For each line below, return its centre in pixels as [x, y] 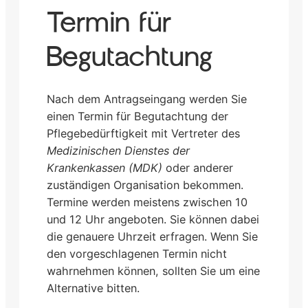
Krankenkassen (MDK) [104, 167]
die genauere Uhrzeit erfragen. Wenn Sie [152, 236]
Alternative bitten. [93, 288]
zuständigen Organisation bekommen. [145, 185]
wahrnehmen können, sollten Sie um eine [153, 271]
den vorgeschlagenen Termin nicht [137, 253]
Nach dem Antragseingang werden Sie [147, 99]
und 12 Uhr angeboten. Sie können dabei [153, 219]
